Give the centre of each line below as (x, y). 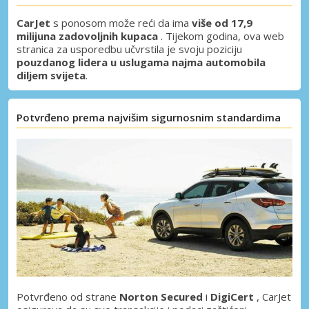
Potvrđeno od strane (68, 296)
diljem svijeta (51, 75)
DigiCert (232, 296)
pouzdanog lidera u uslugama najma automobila (141, 62)
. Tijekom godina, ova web (221, 36)
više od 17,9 (222, 22)
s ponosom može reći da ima (121, 22)
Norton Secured (161, 296)
